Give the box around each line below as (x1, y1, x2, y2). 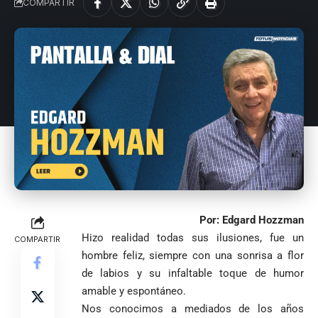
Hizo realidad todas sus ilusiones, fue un (82, 231, 304, 245)
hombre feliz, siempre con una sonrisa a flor (82, 249, 304, 263)
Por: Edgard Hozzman (199, 214, 304, 227)
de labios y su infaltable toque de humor (82, 267, 304, 280)
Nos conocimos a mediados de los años (82, 302, 304, 316)
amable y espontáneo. (82, 285, 186, 298)
